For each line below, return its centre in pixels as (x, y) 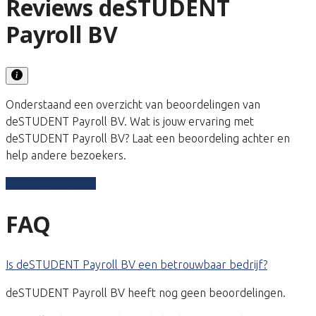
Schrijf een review (51, 183)
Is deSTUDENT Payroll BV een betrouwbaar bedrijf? (136, 265)
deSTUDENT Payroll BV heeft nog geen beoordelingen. (146, 293)
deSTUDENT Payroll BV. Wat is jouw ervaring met (130, 121)
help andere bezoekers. (66, 155)
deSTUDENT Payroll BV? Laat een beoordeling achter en (148, 138)
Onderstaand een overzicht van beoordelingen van (133, 104)
